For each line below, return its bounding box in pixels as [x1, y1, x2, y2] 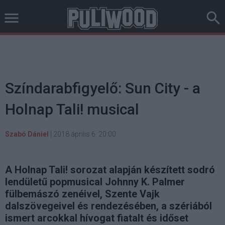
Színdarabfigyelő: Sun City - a [5, 79, 200, 97]
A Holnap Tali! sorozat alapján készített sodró [5, 164, 215, 176]
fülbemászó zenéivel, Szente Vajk [5, 188, 160, 200]
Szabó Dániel [5, 130, 49, 138]
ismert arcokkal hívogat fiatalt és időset [5, 212, 188, 224]
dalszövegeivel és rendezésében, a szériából [5, 200, 212, 212]
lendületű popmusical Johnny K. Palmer [5, 176, 185, 188]
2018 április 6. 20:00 [53, 130, 116, 138]
